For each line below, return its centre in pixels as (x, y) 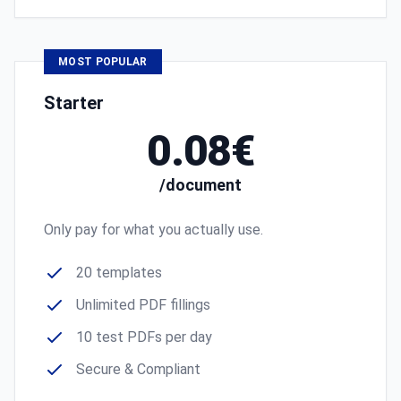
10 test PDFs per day (144, 337)
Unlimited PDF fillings (143, 305)
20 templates (119, 273)
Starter (74, 103)
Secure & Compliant (138, 369)
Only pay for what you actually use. (154, 230)
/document (200, 185)
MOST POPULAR (103, 62)
